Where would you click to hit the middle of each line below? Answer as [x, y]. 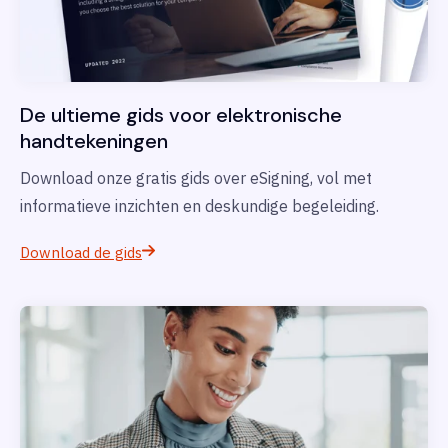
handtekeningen [94, 141]
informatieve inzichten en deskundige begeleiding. [199, 206]
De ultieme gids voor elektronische [181, 115]
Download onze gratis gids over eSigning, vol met [196, 178]
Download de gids [81, 253]
